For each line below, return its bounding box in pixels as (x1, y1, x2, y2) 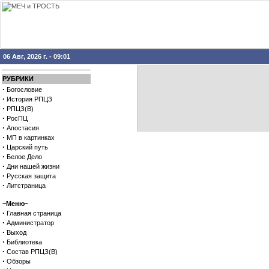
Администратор (7, 219, 54, 226)
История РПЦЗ (7, 95, 52, 103)
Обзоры (7, 258, 31, 265)
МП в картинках (7, 134, 55, 141)
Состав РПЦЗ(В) (7, 248, 58, 255)
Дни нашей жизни (7, 163, 59, 170)
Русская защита (7, 172, 56, 180)
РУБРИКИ (2, 75, 34, 82)
